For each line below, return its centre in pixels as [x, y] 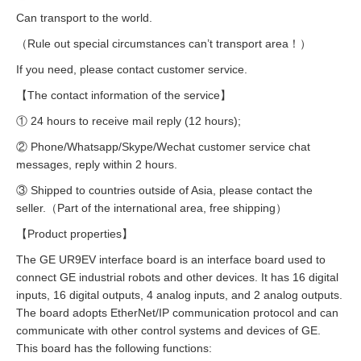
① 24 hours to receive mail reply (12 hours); [129, 121]
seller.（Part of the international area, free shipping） [151, 208]
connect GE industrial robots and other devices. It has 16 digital [177, 278]
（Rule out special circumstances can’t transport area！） [164, 44]
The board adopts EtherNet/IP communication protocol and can [177, 313]
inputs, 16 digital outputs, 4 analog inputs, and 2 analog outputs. [179, 295]
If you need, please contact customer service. [132, 70]
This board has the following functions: [114, 349]
